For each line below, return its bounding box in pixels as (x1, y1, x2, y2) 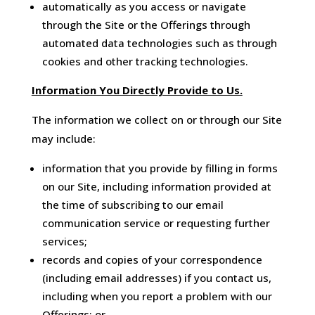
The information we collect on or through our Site (31, 112, 282, 127)
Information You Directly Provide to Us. (31, 83, 243, 98)
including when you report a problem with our (41, 289, 272, 304)
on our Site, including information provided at (41, 179, 271, 194)
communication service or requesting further (41, 216, 270, 231)
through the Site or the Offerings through (41, 18, 250, 32)
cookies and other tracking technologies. (41, 54, 248, 69)
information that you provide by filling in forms (41, 161, 278, 176)
